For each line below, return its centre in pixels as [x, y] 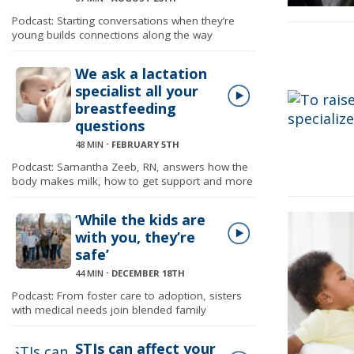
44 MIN [89, 273]
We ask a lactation [141, 73]
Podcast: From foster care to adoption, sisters [127, 296]
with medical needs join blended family [109, 310]
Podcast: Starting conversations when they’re [123, 21]
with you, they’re [135, 237]
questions [110, 126]
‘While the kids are [140, 220]
